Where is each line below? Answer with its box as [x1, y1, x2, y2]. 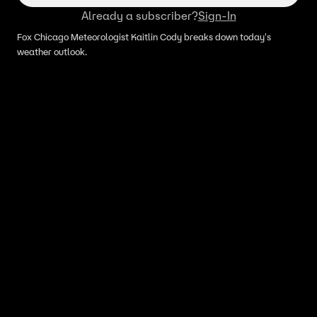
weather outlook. [17, 46, 87, 58]
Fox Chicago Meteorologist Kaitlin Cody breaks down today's [17, 31, 271, 43]
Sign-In [197, 8, 236, 23]
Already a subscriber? [81, 8, 198, 23]
